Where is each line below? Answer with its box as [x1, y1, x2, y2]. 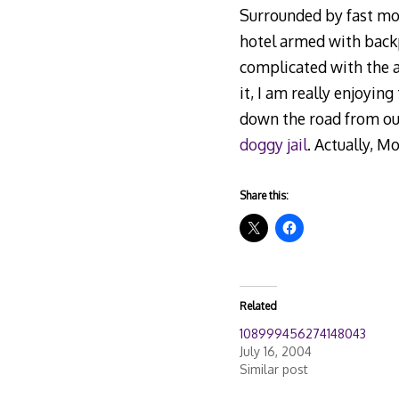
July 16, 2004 [239, 344, 312, 360]
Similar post [239, 362, 308, 378]
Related [239, 299, 277, 313]
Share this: [239, 189, 289, 203]
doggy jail [239, 134, 307, 154]
